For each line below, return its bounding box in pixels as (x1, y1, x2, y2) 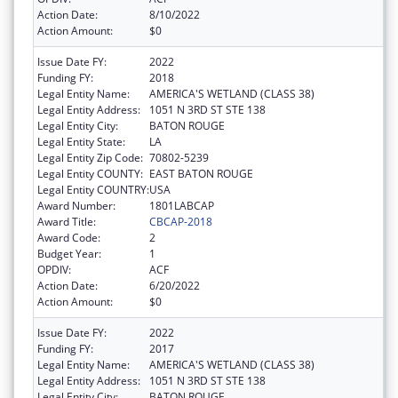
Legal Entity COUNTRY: (37, 181, 149, 197)
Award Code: (37, 229, 100, 245)
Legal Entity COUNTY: (37, 165, 143, 181)
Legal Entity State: (37, 133, 125, 149)
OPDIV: (37, 261, 71, 277)
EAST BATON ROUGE (149, 165, 253, 181)
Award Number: (37, 197, 115, 213)
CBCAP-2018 (149, 213, 212, 229)
